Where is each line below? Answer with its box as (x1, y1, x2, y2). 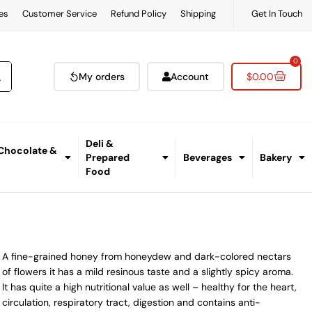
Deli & (86, 137, 114, 150)
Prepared (86, 151, 130, 164)
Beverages (183, 151, 233, 164)
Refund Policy (110, 8, 166, 19)
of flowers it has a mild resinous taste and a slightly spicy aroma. (2, 265, 294, 279)
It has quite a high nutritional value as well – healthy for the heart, (2, 281, 297, 294)
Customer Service (22, 8, 97, 19)
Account (171, 70, 210, 84)
